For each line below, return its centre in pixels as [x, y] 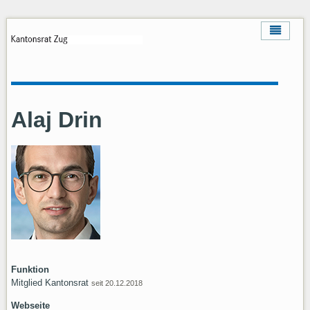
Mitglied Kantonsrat [51, 283]
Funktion [30, 270]
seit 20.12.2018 [117, 283]
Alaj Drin [56, 119]
